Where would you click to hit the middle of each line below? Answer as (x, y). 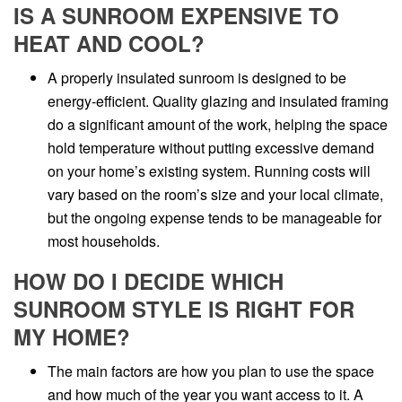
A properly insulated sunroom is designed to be (197, 77)
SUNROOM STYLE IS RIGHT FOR (184, 308)
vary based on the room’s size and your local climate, (215, 194)
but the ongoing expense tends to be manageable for (214, 217)
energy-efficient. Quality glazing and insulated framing (218, 100)
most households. (103, 240)
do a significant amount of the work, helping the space (217, 124)
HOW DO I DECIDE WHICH (149, 280)
